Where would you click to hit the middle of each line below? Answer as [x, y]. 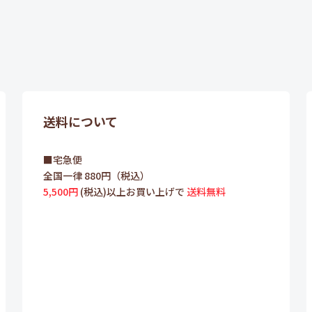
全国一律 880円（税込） [96, 175]
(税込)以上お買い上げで [132, 191]
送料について [80, 121]
